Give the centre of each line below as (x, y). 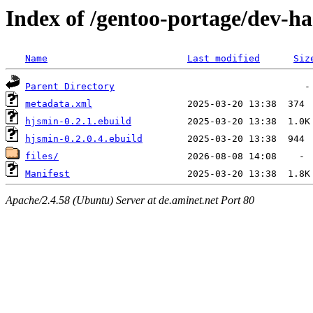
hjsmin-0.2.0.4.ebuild (84, 139)
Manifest (48, 174)
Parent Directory (70, 87)
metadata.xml (59, 104)
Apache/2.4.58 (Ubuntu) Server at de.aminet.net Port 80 (130, 200)
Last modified (224, 59)
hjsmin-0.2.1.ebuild (78, 122)
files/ (42, 156)
